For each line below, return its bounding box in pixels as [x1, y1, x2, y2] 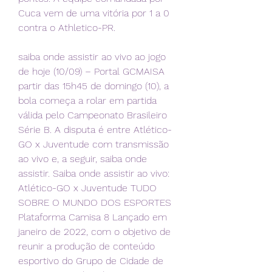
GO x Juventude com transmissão [18, 138, 169, 151]
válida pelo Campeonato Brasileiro [18, 109, 167, 121]
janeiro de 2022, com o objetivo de [18, 226, 171, 238]
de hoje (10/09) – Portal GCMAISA [18, 66, 165, 78]
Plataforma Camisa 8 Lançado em [18, 211, 167, 223]
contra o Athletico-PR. [18, 22, 115, 34]
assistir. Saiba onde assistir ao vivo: [18, 168, 169, 180]
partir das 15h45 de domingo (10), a [18, 80, 169, 92]
